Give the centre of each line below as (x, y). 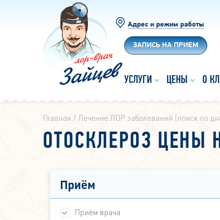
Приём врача (97, 212)
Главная (57, 118)
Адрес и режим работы (166, 25)
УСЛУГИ (138, 80)
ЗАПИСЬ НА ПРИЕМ (166, 45)
